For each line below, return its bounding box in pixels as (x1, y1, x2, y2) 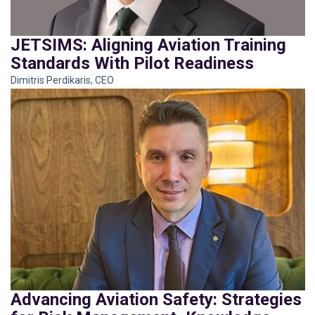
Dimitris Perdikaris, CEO (11, 72, 114, 84)
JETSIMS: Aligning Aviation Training (11, 33, 286, 53)
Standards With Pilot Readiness (11, 51, 254, 72)
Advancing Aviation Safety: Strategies (11, 288, 302, 308)
